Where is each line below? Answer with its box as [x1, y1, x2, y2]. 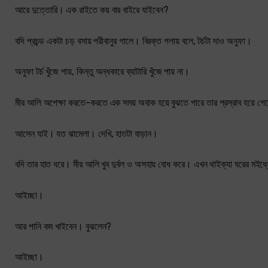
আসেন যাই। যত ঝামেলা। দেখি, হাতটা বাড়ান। [15, 127, 158, 139]
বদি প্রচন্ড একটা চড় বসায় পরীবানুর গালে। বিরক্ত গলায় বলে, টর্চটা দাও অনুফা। [15, 35, 252, 47]
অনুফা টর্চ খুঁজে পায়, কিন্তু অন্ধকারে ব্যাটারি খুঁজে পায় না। [15, 66, 190, 78]
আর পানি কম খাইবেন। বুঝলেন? [15, 220, 112, 232]
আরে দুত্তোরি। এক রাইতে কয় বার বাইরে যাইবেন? [15, 4, 169, 16]
